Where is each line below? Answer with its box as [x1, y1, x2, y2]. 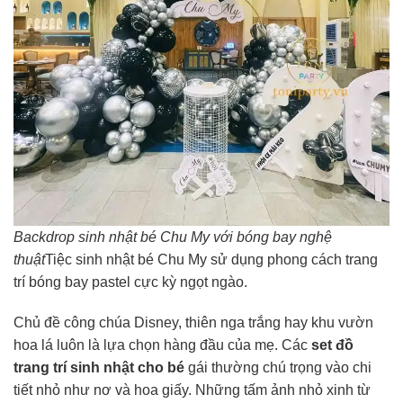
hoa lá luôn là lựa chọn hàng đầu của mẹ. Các [13, 337, 311, 354]
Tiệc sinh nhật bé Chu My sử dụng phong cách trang [45, 251, 378, 267]
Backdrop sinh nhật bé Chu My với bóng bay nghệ [13, 228, 332, 245]
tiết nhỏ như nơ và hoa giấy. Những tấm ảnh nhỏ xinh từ [13, 382, 371, 399]
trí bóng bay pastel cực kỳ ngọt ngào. [13, 273, 247, 290]
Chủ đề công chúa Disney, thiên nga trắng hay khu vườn [13, 315, 373, 331]
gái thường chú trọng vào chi [184, 360, 372, 376]
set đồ [311, 337, 354, 354]
